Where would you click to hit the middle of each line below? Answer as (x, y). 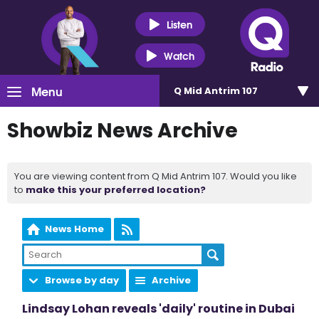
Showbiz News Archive (122, 131)
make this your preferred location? (116, 190)
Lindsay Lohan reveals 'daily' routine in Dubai (159, 309)
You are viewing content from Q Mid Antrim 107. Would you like (156, 176)
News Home (75, 229)
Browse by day (82, 280)
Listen (179, 24)
